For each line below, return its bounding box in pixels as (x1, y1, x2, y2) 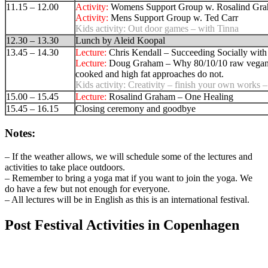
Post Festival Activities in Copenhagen (5, 217, 239, 233)
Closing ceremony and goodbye (75, 103, 196, 114)
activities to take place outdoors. (5, 162, 125, 172)
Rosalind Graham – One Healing (109, 92, 233, 102)
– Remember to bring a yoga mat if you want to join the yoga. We (5, 172, 252, 183)
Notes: (5, 126, 35, 139)
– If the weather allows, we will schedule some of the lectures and (5, 151, 252, 162)
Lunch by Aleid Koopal (75, 35, 165, 46)
